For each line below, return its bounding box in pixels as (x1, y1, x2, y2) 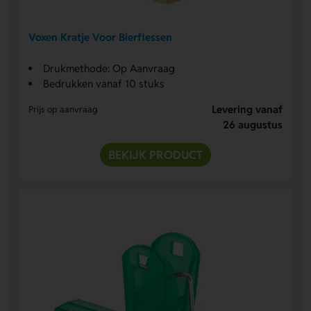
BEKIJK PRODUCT (108, 147, 203, 163)
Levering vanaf (211, 103, 283, 117)
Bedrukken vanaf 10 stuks (43, 77, 165, 91)
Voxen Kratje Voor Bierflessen (28, 30, 173, 44)
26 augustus (222, 118, 283, 132)
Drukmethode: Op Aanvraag (43, 62, 176, 76)
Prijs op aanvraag (28, 103, 99, 116)
